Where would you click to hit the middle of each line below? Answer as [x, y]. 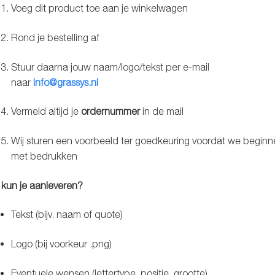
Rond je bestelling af [55, 38]
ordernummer [110, 111]
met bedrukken [44, 156]
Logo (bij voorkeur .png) [61, 243]
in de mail [161, 111]
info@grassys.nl [65, 82]
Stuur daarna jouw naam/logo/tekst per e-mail [110, 67]
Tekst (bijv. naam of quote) [67, 215]
